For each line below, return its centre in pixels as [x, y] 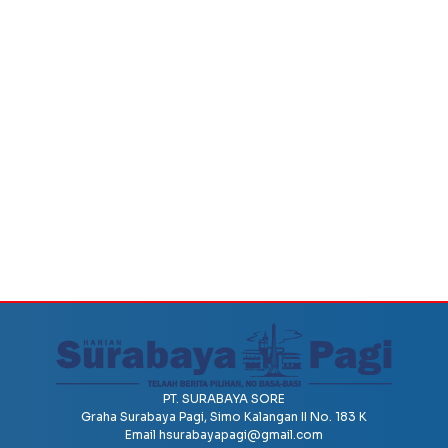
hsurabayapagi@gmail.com [241, 434]
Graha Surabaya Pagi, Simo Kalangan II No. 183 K [224, 416]
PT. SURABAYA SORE [224, 398]
